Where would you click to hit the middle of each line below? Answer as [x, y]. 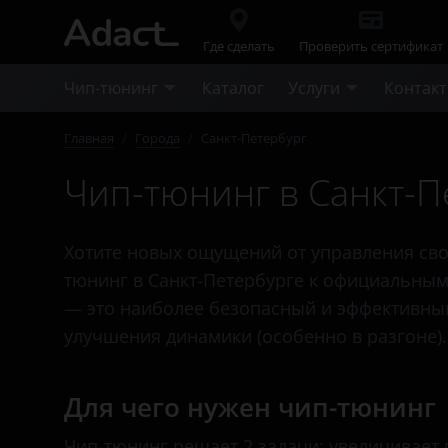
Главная [89, 138]
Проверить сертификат [371, 46]
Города [157, 138]
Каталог [233, 88]
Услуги [314, 88]
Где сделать [239, 46]
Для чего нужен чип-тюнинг [250, 407]
